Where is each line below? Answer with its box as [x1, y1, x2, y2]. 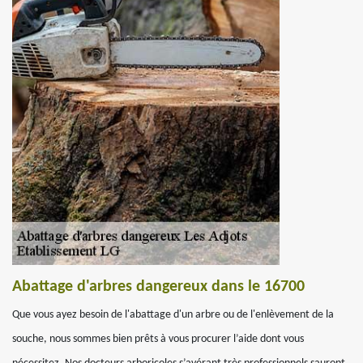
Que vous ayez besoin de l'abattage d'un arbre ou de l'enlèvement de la [12, 309, 334, 321]
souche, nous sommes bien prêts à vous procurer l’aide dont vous [12, 333, 304, 345]
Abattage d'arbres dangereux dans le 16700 [12, 279, 305, 295]
